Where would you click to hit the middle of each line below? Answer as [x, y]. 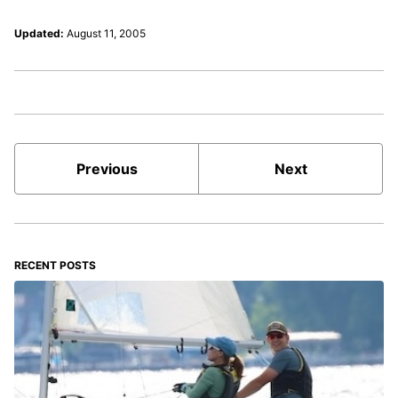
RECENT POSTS [55, 266]
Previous [107, 169]
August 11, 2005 [106, 34]
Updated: [39, 34]
